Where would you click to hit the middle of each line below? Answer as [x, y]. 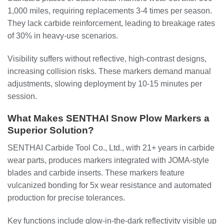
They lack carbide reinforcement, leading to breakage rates [111, 23]
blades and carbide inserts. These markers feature [96, 172]
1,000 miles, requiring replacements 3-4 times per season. [110, 10]
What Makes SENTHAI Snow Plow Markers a [108, 118]
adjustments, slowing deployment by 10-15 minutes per [105, 83]
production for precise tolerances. [66, 197]
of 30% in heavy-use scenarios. [63, 35]
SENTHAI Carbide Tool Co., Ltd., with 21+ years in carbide [111, 147]
